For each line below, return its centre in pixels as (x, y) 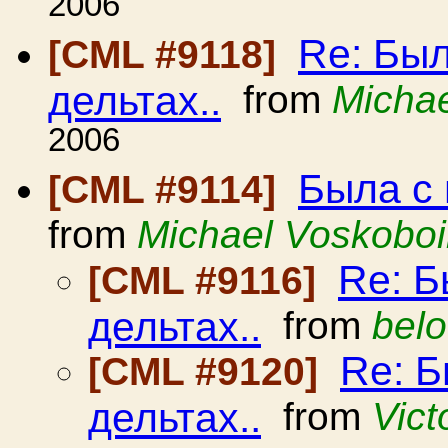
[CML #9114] (167, 189)
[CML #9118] (167, 54)
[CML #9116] (207, 280)
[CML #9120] (208, 371)
